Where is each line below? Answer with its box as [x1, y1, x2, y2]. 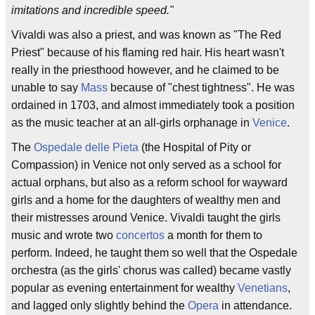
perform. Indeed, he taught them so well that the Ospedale [11, 247, 297, 259]
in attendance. [219, 300, 292, 311]
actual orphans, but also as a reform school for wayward [11, 176, 288, 188]
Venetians [238, 282, 288, 294]
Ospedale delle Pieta [34, 141, 139, 153]
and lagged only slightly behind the [11, 300, 188, 311]
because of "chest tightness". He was [108, 82, 295, 94]
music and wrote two [11, 229, 116, 241]
